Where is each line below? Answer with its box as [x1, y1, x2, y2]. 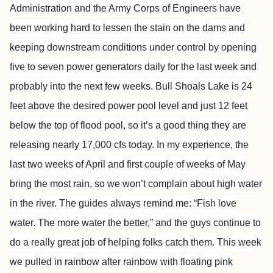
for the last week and [168, 62, 257, 72]
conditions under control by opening [102, 42, 257, 52]
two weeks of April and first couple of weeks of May [27, 159, 246, 169]
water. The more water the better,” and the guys [10, 218, 211, 228]
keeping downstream [10, 42, 100, 52]
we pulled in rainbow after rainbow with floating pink [10, 257, 233, 267]
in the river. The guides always [10, 198, 141, 208]
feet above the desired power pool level [10, 101, 179, 111]
